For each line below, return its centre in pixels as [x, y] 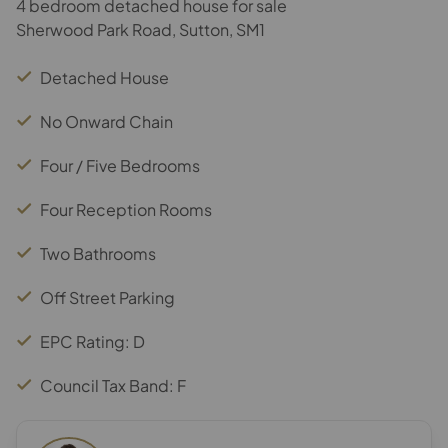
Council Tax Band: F [113, 385]
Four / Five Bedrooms [120, 165]
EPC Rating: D [92, 341]
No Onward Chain [106, 121]
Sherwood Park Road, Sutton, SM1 [140, 29]
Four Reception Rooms [126, 209]
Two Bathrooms [98, 253]
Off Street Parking [107, 297]
